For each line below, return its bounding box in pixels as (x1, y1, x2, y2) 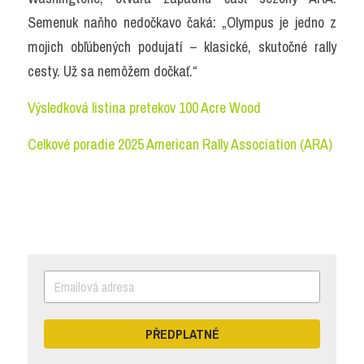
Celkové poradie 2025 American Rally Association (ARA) (28, 134, 332, 154)
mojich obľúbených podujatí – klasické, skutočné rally (28, 37, 336, 57)
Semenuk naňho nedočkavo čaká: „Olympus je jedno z (28, 12, 336, 32)
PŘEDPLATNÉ (145, 325, 219, 343)
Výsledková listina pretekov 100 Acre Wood (28, 97, 261, 118)
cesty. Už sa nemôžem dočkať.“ (28, 61, 197, 81)
